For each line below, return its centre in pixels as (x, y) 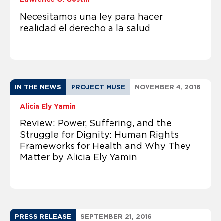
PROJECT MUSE (98, 87)
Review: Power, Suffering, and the (96, 123)
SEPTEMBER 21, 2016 (116, 216)
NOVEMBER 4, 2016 (168, 87)
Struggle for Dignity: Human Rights (99, 134)
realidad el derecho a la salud (85, 28)
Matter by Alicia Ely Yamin (78, 157)
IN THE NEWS (38, 87)
